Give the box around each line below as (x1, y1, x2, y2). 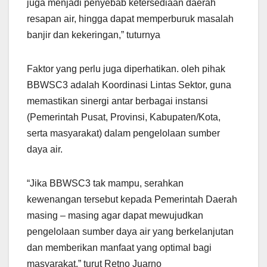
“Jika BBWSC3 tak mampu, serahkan (27, 178, 184, 189)
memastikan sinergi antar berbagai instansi (27, 96, 208, 107)
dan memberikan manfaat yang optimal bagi (27, 243, 212, 253)
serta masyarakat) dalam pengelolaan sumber (27, 128, 220, 139)
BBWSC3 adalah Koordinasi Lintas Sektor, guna (27, 80, 231, 91)
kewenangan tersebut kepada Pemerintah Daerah (27, 194, 237, 205)
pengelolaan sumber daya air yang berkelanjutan (27, 226, 234, 237)
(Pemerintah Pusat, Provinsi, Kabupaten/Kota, (27, 112, 221, 123)
